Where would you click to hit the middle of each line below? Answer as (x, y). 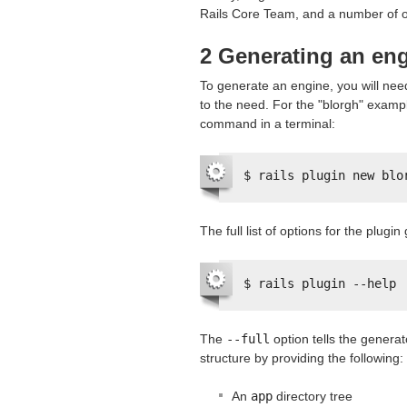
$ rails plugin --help (320, 283)
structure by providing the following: (302, 357)
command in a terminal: (268, 123)
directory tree (313, 396)
